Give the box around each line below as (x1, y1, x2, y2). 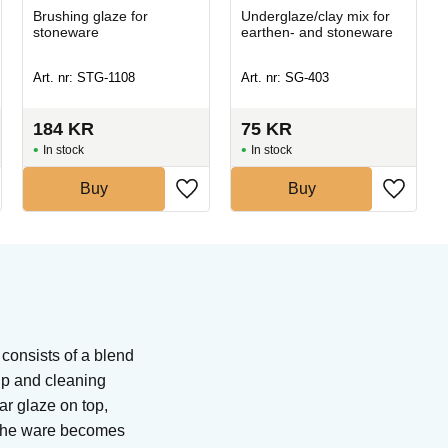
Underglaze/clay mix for (240, 7, 390, 24)
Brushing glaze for (33, 7, 149, 24)
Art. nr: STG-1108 (33, 70, 136, 86)
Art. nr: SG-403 (240, 70, 329, 86)
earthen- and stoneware (240, 23, 393, 40)
